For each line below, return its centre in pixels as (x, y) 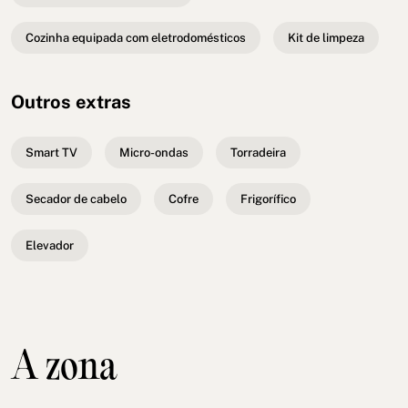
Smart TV (51, 153)
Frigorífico (268, 199)
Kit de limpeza (326, 38)
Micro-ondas (154, 153)
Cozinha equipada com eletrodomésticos (136, 38)
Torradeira (258, 153)
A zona (64, 370)
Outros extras (71, 102)
